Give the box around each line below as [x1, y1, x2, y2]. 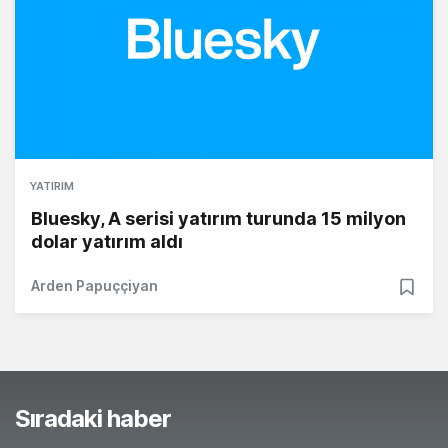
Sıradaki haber [15, 404, 171, 434]
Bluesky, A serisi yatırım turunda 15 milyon [31, 208, 406, 230]
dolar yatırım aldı [31, 231, 183, 253]
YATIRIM [30, 179, 74, 194]
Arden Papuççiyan [31, 277, 158, 295]
